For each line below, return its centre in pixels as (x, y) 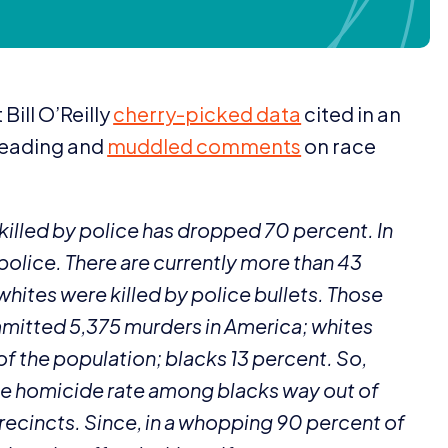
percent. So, (308, 357)
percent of (354, 421)
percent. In (342, 229)
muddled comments (204, 145)
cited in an (351, 113)
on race (339, 145)
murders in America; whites (247, 325)
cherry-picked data (207, 113)
